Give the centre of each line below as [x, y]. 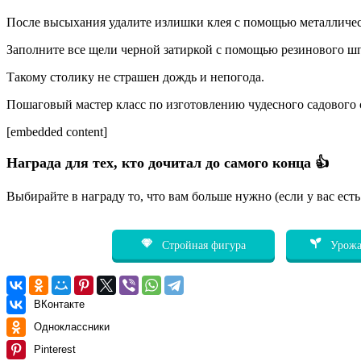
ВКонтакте [59, 304]
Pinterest [55, 349]
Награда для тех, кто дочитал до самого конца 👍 [168, 162]
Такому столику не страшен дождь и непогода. [135, 77]
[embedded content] [57, 131]
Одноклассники [72, 326]
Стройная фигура [202, 245]
